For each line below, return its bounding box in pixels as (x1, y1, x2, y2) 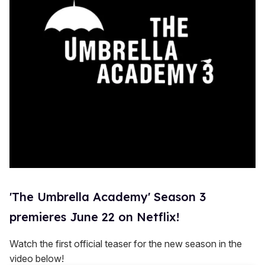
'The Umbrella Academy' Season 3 (9, 189, 206, 204)
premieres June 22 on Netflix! (9, 209, 179, 224)
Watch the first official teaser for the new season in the (9, 237, 242, 250)
